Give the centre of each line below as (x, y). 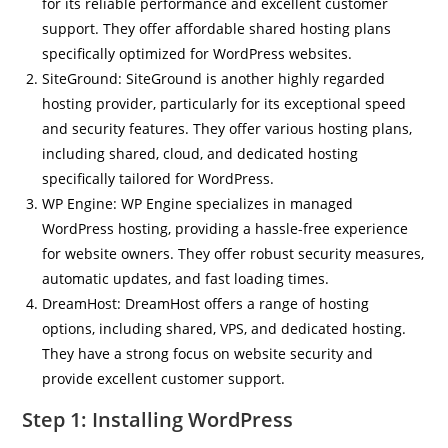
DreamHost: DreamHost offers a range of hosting (206, 303)
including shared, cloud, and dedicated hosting (200, 153)
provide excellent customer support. (164, 378)
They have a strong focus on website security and (208, 353)
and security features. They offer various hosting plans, (227, 128)
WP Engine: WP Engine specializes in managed (198, 203)
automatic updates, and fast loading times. (186, 278)
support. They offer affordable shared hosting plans (217, 28)
